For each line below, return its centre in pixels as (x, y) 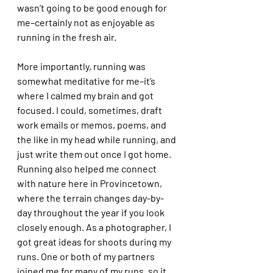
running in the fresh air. (68, 37)
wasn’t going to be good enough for (93, 7)
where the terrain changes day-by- (90, 197)
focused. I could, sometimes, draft (90, 110)
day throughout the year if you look (92, 212)
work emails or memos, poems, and (93, 124)
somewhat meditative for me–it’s (87, 80)
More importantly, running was (82, 66)
